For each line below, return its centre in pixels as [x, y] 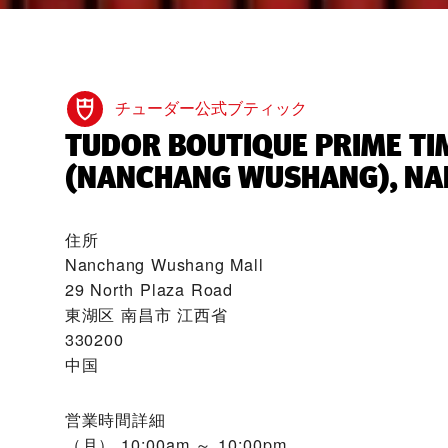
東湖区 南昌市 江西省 [146, 314]
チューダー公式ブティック [210, 108]
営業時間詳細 [115, 419]
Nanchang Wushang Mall [164, 264]
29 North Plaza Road [148, 289]
